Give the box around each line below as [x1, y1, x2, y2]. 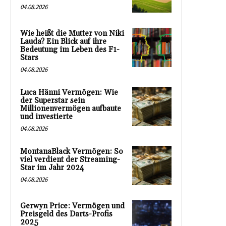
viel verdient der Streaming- [20, 154, 120, 164]
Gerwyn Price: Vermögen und [20, 201, 125, 211]
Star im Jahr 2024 [20, 162, 84, 173]
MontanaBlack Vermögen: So [20, 146, 123, 156]
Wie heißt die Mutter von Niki [20, 28, 124, 38]
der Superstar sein [20, 95, 85, 105]
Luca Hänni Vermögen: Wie [20, 87, 118, 97]
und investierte [20, 111, 73, 122]
